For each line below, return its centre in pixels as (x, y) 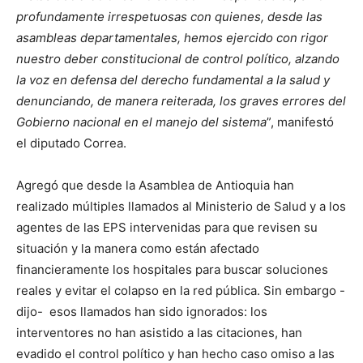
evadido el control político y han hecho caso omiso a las (175, 353)
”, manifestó (300, 122)
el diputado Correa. (71, 143)
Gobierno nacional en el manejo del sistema (141, 122)
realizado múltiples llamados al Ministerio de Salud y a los (181, 206)
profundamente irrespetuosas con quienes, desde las (169, 16)
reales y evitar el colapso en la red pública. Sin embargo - (181, 290)
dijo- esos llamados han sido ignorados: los (142, 311)
